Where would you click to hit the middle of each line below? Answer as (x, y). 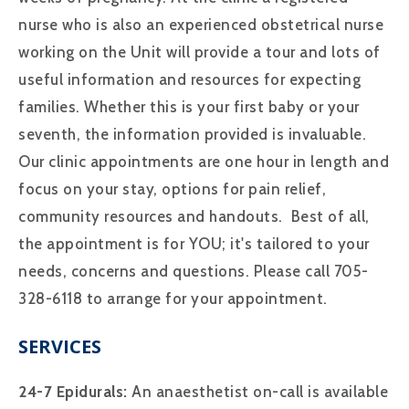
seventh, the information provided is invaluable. (192, 134)
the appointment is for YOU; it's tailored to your (194, 243)
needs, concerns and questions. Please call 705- (194, 271)
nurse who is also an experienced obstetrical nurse (201, 24)
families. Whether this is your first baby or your (189, 106)
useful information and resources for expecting (189, 79)
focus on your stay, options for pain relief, (172, 189)
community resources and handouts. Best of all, (194, 216)
